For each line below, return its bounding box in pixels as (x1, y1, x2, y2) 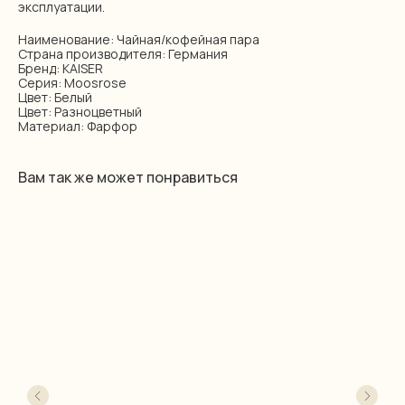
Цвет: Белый (18, 89, 92, 106)
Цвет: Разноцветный (18, 103, 142, 120)
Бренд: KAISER (18, 60, 103, 77)
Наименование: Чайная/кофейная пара (18, 31, 259, 48)
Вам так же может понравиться (18, 167, 238, 187)
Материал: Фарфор (18, 118, 137, 135)
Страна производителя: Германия (18, 45, 228, 62)
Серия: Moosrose (18, 74, 127, 91)
